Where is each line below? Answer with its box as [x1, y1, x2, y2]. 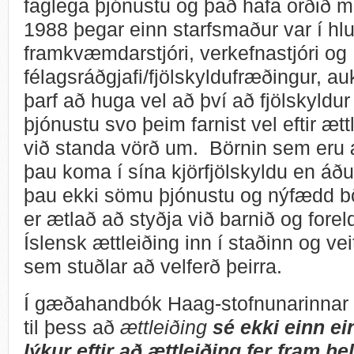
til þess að [24, 315, 120, 338]
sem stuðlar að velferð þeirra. [24, 254, 293, 277]
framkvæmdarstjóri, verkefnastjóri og [24, 41, 347, 64]
